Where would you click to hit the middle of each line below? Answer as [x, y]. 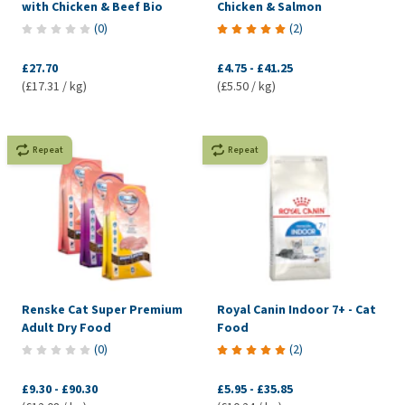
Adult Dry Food [66, 328]
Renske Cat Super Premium [102, 310]
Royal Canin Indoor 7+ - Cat [296, 310]
